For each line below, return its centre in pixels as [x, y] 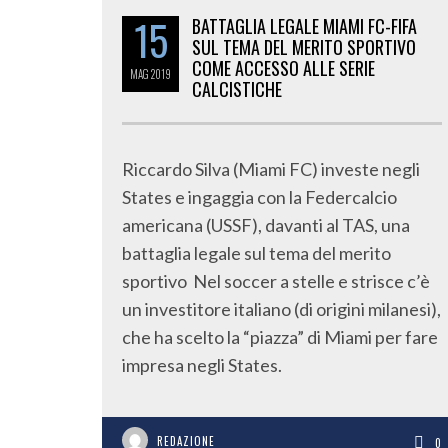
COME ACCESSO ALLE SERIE [283, 68]
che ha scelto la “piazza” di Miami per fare [280, 337]
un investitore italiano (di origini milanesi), [281, 309]
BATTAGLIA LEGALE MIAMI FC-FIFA [304, 26]
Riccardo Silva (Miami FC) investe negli [271, 169]
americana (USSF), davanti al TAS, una [266, 225]
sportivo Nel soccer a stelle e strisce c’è [276, 281]
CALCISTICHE [237, 89]
